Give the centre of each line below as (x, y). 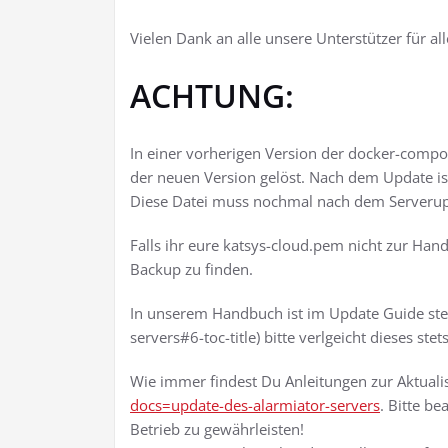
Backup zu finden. (191, 268)
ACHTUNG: (212, 95)
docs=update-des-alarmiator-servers (255, 404)
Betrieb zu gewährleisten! (217, 428)
